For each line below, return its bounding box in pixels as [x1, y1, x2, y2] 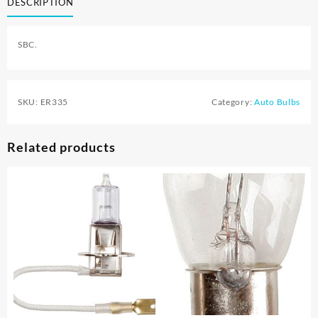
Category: [211, 97, 254, 108]
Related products [7, 139, 116, 155]
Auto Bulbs [254, 97, 300, 108]
